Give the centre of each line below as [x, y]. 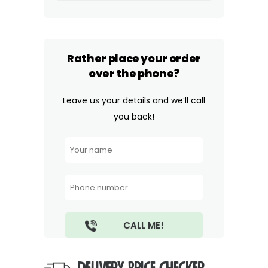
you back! [134, 117]
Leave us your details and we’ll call [134, 100]
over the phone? [134, 73]
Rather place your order [134, 58]
